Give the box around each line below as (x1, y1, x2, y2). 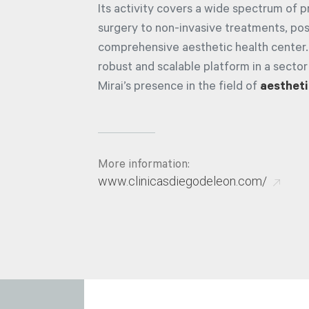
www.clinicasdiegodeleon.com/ (98, 173, 267, 188)
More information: (98, 159, 190, 172)
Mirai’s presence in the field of (98, 80, 260, 94)
